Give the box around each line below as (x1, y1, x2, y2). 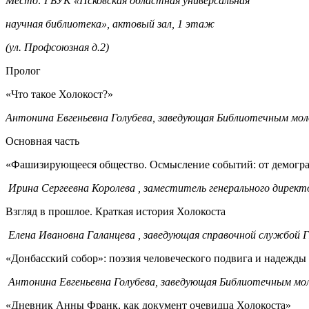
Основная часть (6, 134, 79, 147)
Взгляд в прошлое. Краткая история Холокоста (6, 205, 226, 217)
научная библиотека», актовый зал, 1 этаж (6, 17, 215, 30)
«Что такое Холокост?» (6, 88, 113, 100)
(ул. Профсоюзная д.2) (6, 41, 109, 53)
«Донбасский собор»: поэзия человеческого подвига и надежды (6, 252, 306, 264)
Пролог (6, 64, 41, 77)
